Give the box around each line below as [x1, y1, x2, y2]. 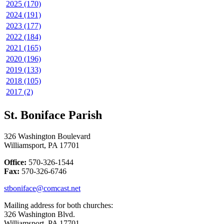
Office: [4, 157, 26, 166]
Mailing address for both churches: [4, 200, 115, 209]
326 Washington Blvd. [4, 209, 75, 218]
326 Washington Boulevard [4, 131, 90, 140]
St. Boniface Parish [4, 108, 102, 121]
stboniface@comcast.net [4, 183, 80, 192]
